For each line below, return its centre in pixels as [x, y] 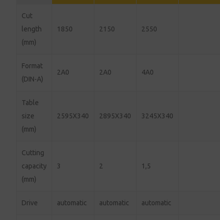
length [32, 29]
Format [32, 66]
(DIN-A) [33, 79]
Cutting [33, 152]
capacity [34, 166]
